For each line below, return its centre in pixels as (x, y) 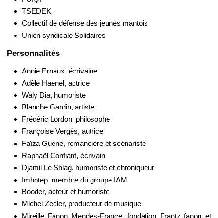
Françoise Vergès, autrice (62, 131)
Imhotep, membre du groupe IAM (74, 180)
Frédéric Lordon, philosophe (66, 119)
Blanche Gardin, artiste (58, 107)
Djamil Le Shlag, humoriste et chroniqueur (88, 167)
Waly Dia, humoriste (54, 95)
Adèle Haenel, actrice (55, 83)
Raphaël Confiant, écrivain (63, 155)
